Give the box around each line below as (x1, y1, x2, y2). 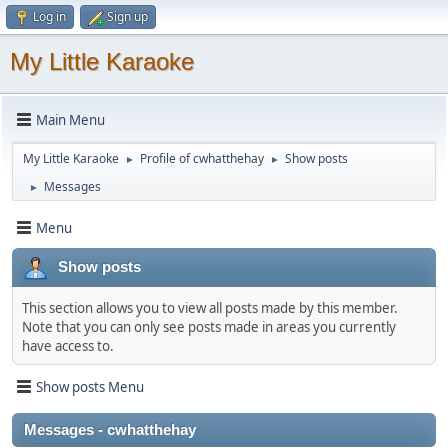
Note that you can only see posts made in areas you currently (22, 318, 396, 336)
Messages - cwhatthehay (24, 422, 196, 438)
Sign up (107, 8, 148, 25)
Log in (33, 8, 66, 25)
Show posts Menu (36, 377, 144, 396)
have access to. (22, 337, 114, 355)
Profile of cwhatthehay (140, 150, 264, 167)
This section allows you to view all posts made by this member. (22, 299, 398, 317)
